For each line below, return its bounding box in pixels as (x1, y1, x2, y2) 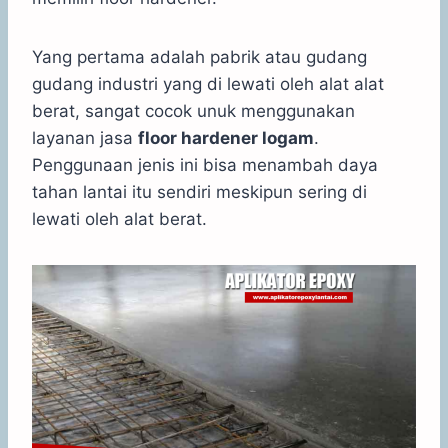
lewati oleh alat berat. (32, 208, 207, 229)
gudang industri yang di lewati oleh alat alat (32, 73, 384, 94)
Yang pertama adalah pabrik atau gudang (32, 46, 367, 67)
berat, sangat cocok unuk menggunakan (32, 100, 355, 121)
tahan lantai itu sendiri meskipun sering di (32, 181, 367, 202)
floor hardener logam (138, 127, 314, 148)
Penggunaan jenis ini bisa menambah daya (32, 154, 378, 175)
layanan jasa (32, 127, 138, 148)
